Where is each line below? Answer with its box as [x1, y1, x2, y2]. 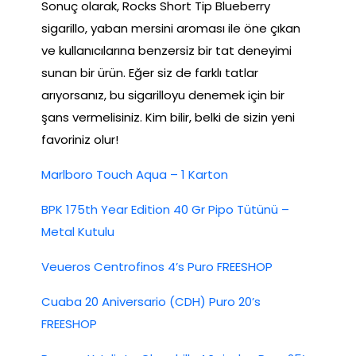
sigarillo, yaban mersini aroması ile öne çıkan [41, 19, 300, 37]
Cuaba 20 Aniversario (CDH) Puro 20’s [41, 292, 261, 310]
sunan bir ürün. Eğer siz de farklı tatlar [41, 64, 258, 81]
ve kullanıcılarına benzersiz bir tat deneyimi [41, 41, 292, 59]
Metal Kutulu [41, 222, 114, 240]
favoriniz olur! [41, 130, 118, 148]
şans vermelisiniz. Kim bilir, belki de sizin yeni [41, 108, 295, 126]
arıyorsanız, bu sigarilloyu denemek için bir [41, 86, 284, 103]
